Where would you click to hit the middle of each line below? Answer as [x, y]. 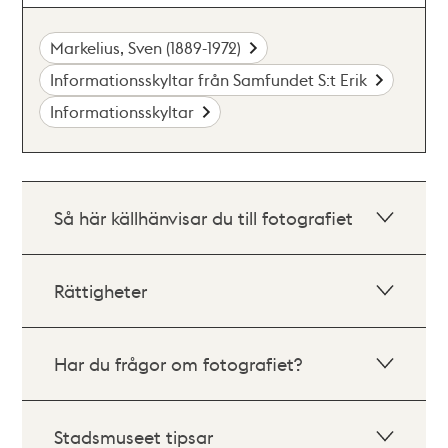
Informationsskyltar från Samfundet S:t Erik [209, 79]
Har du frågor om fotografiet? [178, 363]
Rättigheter [101, 290]
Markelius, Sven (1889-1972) [146, 47]
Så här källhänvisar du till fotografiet [204, 217]
